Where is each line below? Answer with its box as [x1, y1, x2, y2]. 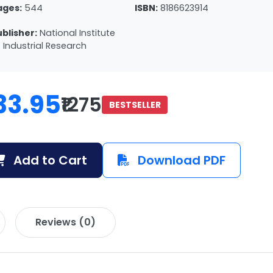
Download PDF [135, 151, 226, 169]
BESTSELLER [108, 98, 161, 111]
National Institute [40, 27, 116, 39]
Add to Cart [10, 151, 88, 169]
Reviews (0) [35, 214, 96, 229]
